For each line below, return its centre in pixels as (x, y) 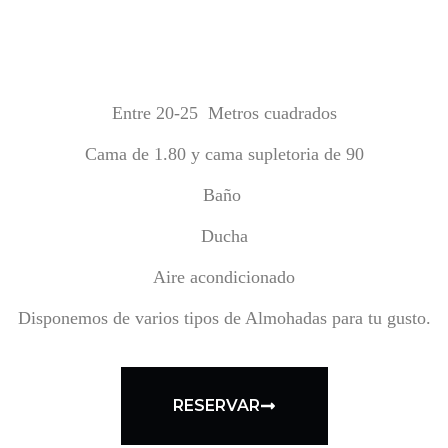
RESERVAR (216, 405)
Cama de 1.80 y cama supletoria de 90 (224, 154)
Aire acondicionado (224, 277)
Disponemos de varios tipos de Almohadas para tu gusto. (224, 318)
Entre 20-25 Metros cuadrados (224, 113)
